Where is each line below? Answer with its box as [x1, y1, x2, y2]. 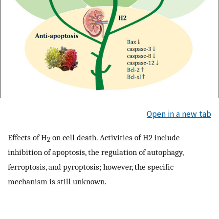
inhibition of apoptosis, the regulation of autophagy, [8, 147, 183, 157]
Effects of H [8, 132, 47, 142]
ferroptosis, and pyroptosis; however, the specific [8, 161, 174, 172]
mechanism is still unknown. [8, 176, 107, 186]
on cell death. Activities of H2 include [50, 132, 180, 142]
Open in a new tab [147, 109, 211, 120]
